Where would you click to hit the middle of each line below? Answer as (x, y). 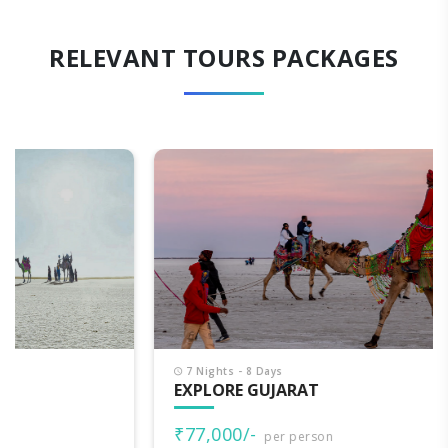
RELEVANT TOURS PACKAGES (224, 58)
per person (159, 437)
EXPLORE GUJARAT (107, 390)
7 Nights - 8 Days (93, 371)
